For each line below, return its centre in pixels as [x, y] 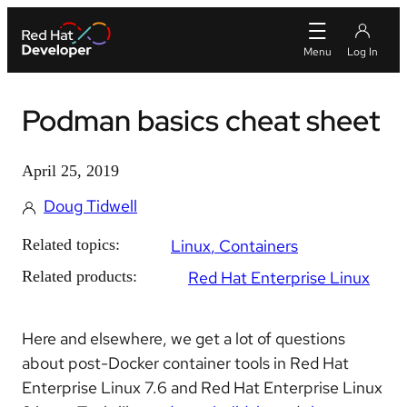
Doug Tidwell [90, 206]
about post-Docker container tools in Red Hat [185, 363]
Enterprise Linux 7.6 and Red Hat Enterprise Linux [202, 387]
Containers [258, 246]
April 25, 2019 [70, 171]
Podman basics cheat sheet [201, 120]
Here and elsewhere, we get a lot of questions [184, 338]
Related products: [79, 276]
